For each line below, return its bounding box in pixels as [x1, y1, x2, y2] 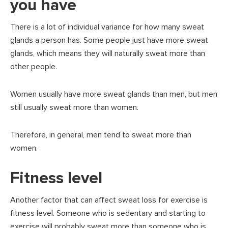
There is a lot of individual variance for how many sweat [10, 21, 204, 32]
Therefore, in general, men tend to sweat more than [10, 129, 191, 140]
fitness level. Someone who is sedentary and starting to [10, 208, 206, 218]
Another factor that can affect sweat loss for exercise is [10, 194, 208, 205]
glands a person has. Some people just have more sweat [10, 35, 208, 45]
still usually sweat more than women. [10, 102, 138, 112]
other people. [10, 61, 57, 72]
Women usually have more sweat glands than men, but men [10, 89, 217, 99]
